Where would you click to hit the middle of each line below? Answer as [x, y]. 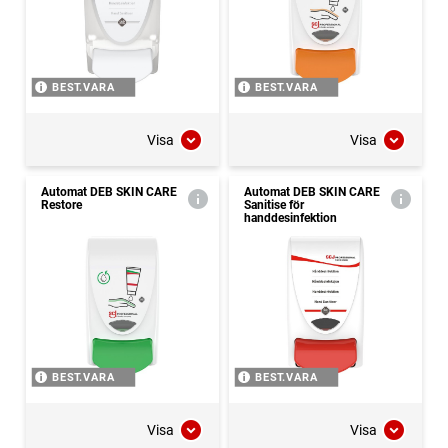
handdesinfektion [290, 218]
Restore [61, 205]
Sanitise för [274, 205]
